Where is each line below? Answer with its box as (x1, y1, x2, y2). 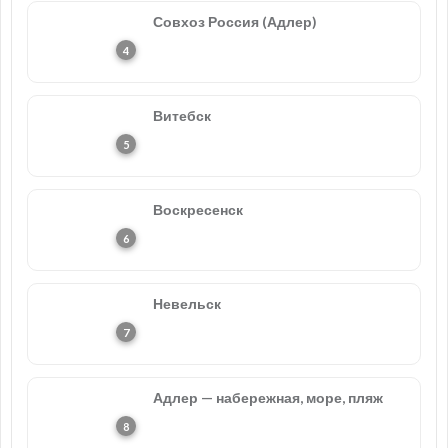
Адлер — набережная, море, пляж (153, 389, 383, 406)
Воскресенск (153, 201, 243, 218)
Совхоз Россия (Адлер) (153, 13, 317, 30)
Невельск (153, 295, 221, 312)
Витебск (153, 107, 211, 124)
